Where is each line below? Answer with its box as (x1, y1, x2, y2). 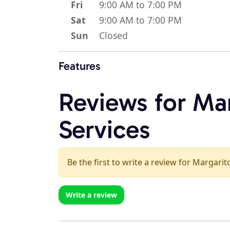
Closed (99, 29, 128, 42)
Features (59, 59, 101, 73)
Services (59, 114, 150, 145)
